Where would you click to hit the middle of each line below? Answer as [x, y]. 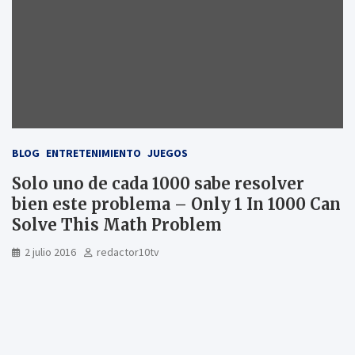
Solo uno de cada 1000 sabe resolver [158, 183]
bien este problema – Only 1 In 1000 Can [176, 204]
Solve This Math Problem [117, 224]
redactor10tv [128, 252]
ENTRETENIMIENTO [94, 153]
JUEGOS [168, 153]
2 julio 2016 [50, 252]
